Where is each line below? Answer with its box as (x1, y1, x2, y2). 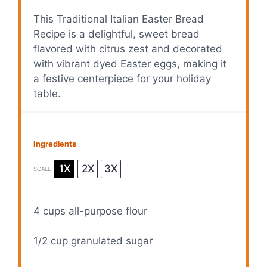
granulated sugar (68, 235, 153, 247)
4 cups (33, 204, 66, 217)
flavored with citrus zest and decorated (33, 43, 223, 55)
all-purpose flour (66, 204, 148, 217)
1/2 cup (33, 235, 69, 247)
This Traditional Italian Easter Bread (33, 13, 204, 26)
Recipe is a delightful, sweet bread (33, 28, 200, 41)
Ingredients (33, 139, 77, 148)
